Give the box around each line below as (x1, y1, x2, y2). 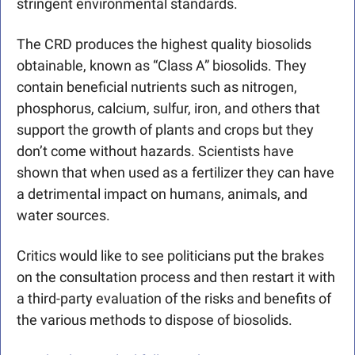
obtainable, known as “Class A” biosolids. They (17, 57, 307, 74)
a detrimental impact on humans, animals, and (17, 185, 307, 203)
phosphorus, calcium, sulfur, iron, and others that (17, 100, 320, 117)
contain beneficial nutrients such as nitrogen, (17, 78, 297, 96)
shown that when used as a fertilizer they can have (17, 164, 334, 181)
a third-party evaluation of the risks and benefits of (17, 290, 331, 307)
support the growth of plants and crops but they (17, 121, 314, 139)
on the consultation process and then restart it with (17, 269, 335, 286)
